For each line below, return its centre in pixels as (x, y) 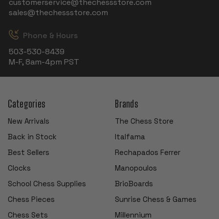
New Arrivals (28, 121)
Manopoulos (136, 168)
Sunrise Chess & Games (156, 199)
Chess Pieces (31, 199)
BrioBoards (134, 183)
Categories (26, 103)
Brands (126, 103)
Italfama (130, 136)
